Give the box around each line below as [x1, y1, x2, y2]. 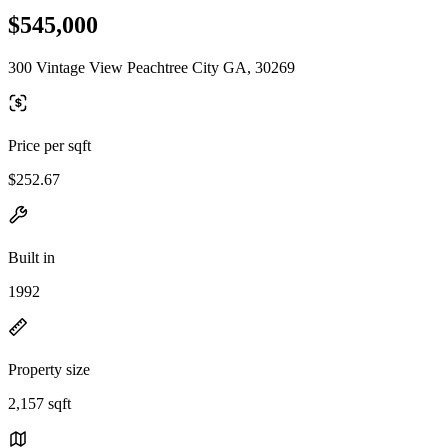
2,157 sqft [8, 394, 71, 412]
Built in [8, 248, 55, 266]
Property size [8, 360, 90, 378]
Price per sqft [8, 136, 91, 154]
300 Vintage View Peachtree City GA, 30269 [8, 58, 295, 76]
